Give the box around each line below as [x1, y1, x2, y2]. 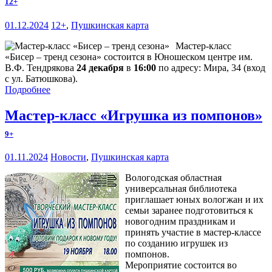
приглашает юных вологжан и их [125, 194, 263, 205]
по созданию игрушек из [125, 238, 228, 249]
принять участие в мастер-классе [125, 227, 261, 238]
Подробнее [5, 84, 50, 95]
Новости [50, 152, 86, 163]
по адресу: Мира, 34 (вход [156, 62, 265, 73]
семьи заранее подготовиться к [125, 205, 253, 216]
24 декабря [76, 62, 124, 73]
